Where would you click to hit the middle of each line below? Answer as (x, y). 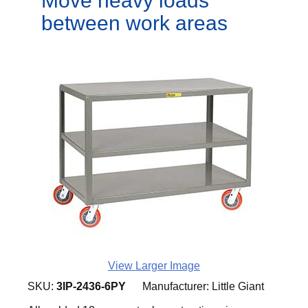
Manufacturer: (176, 286)
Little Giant (238, 286)
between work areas (134, 23)
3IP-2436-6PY (91, 286)
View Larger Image (154, 266)
